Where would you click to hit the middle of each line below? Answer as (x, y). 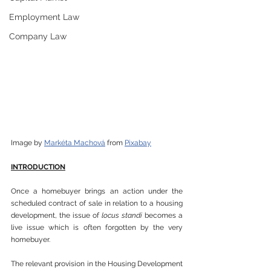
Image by (28, 143)
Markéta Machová (75, 143)
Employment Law (44, 17)
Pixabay (138, 143)
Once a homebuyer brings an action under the (97, 191)
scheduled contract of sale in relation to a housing (97, 203)
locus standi (122, 215)
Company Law (38, 36)
